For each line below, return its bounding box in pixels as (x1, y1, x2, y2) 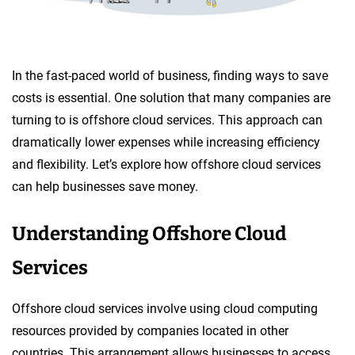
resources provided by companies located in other (12, 323, 288, 338)
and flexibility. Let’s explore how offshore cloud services (12, 156, 321, 172)
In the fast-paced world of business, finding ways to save (12, 67, 328, 83)
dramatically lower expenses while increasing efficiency (12, 134, 320, 150)
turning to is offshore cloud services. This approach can (12, 112, 323, 128)
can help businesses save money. (12, 178, 198, 194)
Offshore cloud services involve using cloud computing (12, 300, 318, 316)
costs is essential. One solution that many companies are (12, 90, 330, 105)
